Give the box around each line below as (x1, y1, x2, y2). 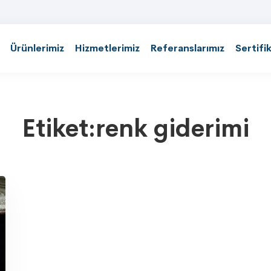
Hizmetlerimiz (75, 42, 140, 54)
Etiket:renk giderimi (22, 113, 249, 144)
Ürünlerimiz (10, 42, 64, 54)
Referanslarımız (151, 42, 224, 54)
